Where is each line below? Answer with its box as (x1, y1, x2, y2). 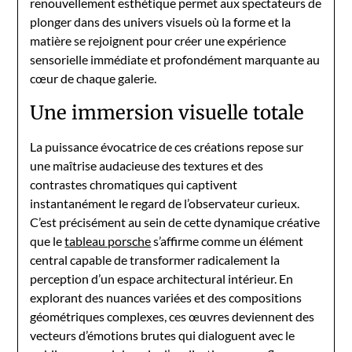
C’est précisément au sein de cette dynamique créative (30, 214, 321, 229)
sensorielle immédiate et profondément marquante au (30, 52, 321, 67)
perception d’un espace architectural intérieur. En (30, 271, 294, 286)
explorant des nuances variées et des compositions (30, 290, 302, 305)
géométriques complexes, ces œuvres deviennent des (30, 309, 315, 324)
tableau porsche (64, 233, 152, 248)
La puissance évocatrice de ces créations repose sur (30, 139, 304, 154)
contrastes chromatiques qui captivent (30, 177, 238, 192)
